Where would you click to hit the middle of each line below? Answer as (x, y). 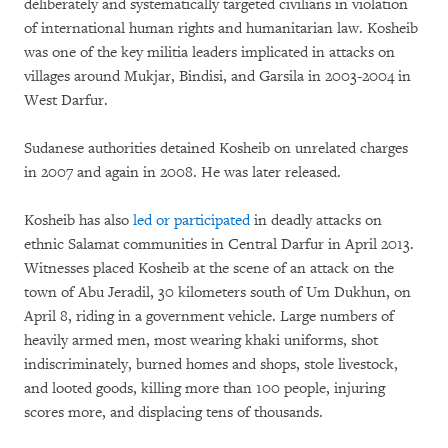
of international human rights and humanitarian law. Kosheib (221, 29)
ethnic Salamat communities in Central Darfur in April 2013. (219, 245)
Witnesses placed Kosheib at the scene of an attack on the (209, 269)
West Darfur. (66, 101)
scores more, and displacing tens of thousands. (173, 413)
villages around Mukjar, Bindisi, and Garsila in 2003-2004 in (217, 77)
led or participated (191, 221)
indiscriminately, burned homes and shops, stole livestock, (211, 365)
